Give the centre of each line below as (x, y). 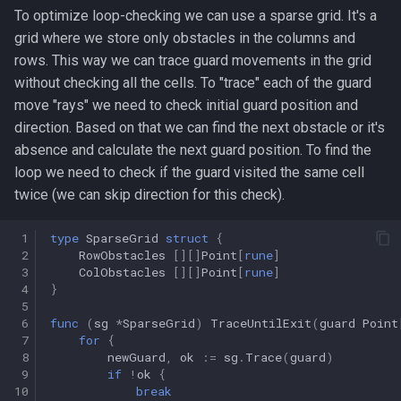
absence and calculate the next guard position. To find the (193, 150)
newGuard (137, 357)
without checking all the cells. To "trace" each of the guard (193, 83)
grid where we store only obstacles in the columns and (185, 38)
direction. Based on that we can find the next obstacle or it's (200, 128)
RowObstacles (122, 255)
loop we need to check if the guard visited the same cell (189, 172)
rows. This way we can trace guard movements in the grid (193, 60)
